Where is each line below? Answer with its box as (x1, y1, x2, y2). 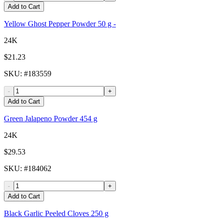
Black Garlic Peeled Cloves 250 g (4, 209, 109, 218)
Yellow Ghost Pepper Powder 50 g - (4, 20, 116, 28)
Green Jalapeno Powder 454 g (4, 114, 97, 123)
